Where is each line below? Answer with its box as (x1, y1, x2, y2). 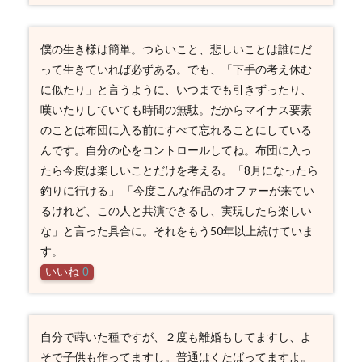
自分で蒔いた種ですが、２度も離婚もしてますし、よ (40, 330, 312, 343)
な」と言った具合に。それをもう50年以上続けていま (40, 224, 314, 238)
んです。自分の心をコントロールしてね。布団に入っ (40, 143, 312, 157)
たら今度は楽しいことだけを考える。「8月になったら (40, 163, 318, 177)
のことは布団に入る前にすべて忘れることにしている (40, 123, 312, 137)
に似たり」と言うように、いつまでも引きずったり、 (40, 82, 312, 96)
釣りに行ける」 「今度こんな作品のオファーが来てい (40, 183, 314, 197)
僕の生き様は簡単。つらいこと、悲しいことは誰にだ (40, 42, 312, 56)
